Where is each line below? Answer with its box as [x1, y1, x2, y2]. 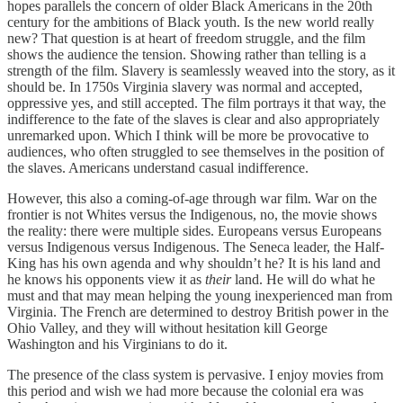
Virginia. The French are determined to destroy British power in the [7, 304, 389, 320]
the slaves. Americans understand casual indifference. [7, 160, 309, 176]
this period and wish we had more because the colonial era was [7, 383, 363, 399]
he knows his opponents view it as [7, 272, 205, 288]
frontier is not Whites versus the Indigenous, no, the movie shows [7, 207, 377, 223]
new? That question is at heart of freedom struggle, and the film [7, 31, 365, 47]
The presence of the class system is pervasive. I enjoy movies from [7, 367, 383, 383]
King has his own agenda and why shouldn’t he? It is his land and [7, 255, 381, 272]
